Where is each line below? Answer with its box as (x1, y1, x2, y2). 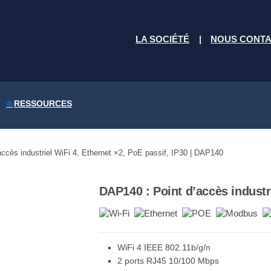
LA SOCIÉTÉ (135, 34, 189, 44)
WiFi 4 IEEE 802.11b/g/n (117, 243, 211, 252)
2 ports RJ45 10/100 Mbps (117, 256, 219, 266)
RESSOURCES (14, 99, 73, 108)
